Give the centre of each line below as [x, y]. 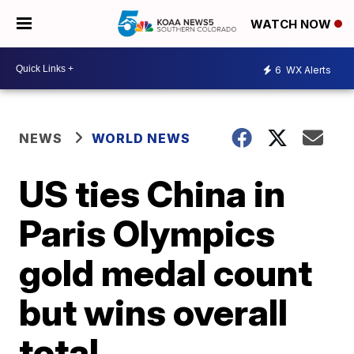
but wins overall [154, 312]
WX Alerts [307, 70]
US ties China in [153, 194]
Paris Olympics [147, 233]
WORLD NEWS [141, 138]
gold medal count [166, 273]
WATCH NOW [292, 24]
